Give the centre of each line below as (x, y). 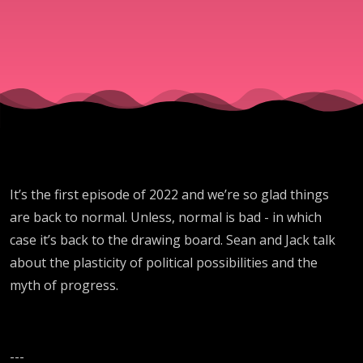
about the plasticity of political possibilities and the (164, 262)
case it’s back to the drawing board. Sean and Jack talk (173, 239)
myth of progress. (64, 285)
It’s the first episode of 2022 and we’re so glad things (169, 194)
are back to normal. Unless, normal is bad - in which (166, 217)
